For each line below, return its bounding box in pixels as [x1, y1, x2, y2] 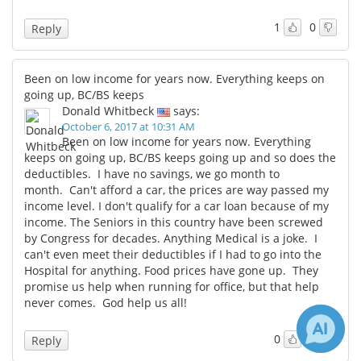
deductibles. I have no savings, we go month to [24, 165, 280, 181]
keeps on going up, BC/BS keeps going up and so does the [24, 149, 336, 165]
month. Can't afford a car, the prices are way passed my [24, 181, 329, 197]
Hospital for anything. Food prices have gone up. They [24, 262, 318, 278]
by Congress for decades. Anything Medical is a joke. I [24, 230, 317, 246]
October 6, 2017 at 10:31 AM [62, 118, 195, 134]
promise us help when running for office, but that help [24, 278, 319, 294]
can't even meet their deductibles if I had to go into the [24, 246, 322, 262]
